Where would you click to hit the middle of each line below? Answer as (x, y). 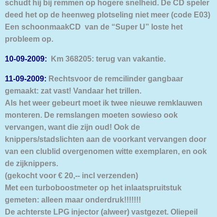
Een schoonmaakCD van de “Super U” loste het (94, 26)
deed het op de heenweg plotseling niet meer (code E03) (108, 14)
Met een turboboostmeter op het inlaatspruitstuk (93, 188)
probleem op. (29, 39)
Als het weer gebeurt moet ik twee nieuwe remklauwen (104, 103)
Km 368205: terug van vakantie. (106, 58)
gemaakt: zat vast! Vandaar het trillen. (73, 91)
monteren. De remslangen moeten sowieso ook (92, 115)
